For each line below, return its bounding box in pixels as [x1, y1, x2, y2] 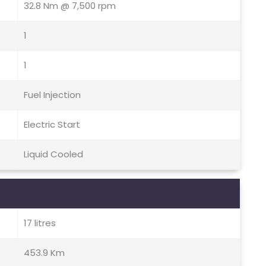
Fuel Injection [24, 88, 81, 102]
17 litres [24, 217, 56, 230]
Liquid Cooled [24, 148, 83, 161]
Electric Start [24, 118, 80, 131]
